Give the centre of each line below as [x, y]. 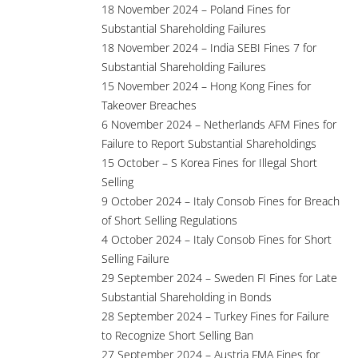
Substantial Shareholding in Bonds [187, 297]
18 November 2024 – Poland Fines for [196, 9]
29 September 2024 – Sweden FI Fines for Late [219, 278]
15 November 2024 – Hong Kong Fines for [206, 86]
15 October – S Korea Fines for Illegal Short [209, 163]
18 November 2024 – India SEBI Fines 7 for [209, 48]
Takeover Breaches [149, 105]
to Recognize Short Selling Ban [177, 335]
